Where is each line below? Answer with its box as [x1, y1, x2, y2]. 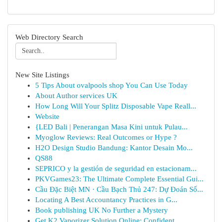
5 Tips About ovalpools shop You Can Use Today [35, 81, 188, 89]
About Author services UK [35, 92, 117, 100]
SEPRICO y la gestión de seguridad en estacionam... [35, 165, 197, 172]
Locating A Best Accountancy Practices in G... [35, 196, 177, 204]
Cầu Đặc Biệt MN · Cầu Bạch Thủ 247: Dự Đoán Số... [35, 185, 203, 193]
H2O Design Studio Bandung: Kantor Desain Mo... [35, 144, 193, 152]
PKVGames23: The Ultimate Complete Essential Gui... [35, 175, 204, 183]
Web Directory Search [15, 33, 83, 41]
